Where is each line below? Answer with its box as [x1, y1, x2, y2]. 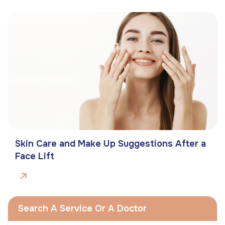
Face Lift [15, 151, 54, 162]
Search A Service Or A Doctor [18, 203, 147, 214]
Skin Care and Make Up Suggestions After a [15, 138, 206, 150]
